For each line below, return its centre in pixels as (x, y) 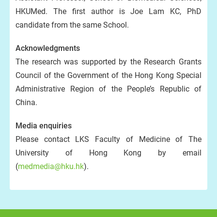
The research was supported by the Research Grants (108, 62)
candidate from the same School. (72, 25)
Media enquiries (44, 126)
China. (26, 102)
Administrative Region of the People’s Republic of (108, 89)
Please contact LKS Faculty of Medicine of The (108, 139)
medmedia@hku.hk (51, 166)
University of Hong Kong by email (108, 153)
